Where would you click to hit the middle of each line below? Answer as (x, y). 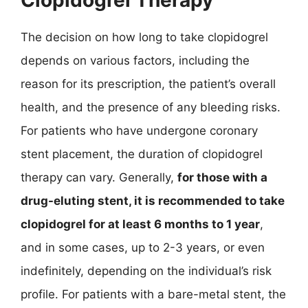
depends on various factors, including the (135, 60)
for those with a (222, 177)
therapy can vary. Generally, (99, 177)
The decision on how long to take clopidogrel (144, 37)
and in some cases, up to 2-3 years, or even (143, 247)
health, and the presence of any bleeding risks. (151, 107)
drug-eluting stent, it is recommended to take (153, 200)
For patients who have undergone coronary (139, 130)
